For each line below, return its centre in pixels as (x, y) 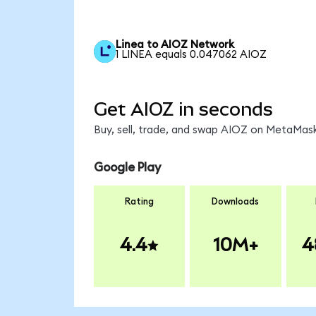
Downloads (236, 202)
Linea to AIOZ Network (175, 45)
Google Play (127, 167)
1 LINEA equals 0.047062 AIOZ (192, 55)
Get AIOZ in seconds (183, 110)
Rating (139, 202)
